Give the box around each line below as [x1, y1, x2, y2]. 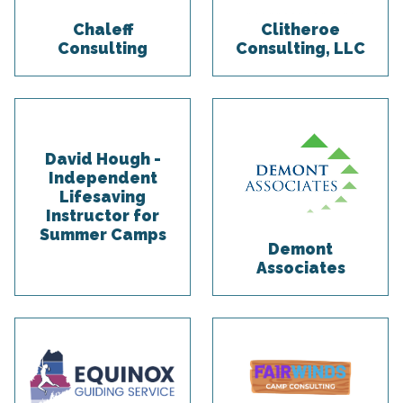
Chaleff [72, 20, 133, 40]
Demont [268, 239, 333, 259]
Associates [255, 258, 345, 278]
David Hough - [44, 149, 161, 169]
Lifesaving [59, 187, 146, 207]
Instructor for [46, 206, 159, 226]
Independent [48, 168, 157, 188]
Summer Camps [39, 225, 166, 245]
